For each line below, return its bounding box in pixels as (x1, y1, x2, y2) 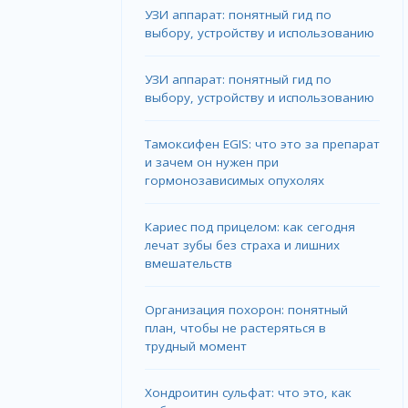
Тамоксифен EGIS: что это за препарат (145, 136, 381, 153)
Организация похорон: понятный (145, 301, 349, 319)
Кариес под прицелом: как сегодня (145, 219, 356, 236)
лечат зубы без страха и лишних (145, 237, 341, 254)
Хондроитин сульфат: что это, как (145, 384, 352, 402)
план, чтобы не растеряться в (145, 320, 327, 337)
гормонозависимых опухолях (145, 172, 325, 189)
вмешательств (145, 255, 233, 272)
